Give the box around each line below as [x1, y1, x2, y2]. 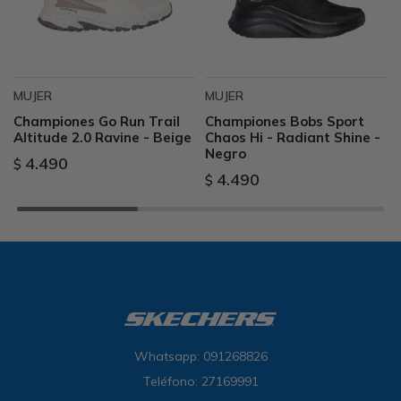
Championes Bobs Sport [205, 113, 364, 130]
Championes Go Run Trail [13, 113, 180, 130]
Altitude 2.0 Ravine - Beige [13, 129, 192, 146]
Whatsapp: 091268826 [133, 348, 268, 364]
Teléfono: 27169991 [142, 373, 259, 389]
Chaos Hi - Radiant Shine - [205, 129, 380, 146]
